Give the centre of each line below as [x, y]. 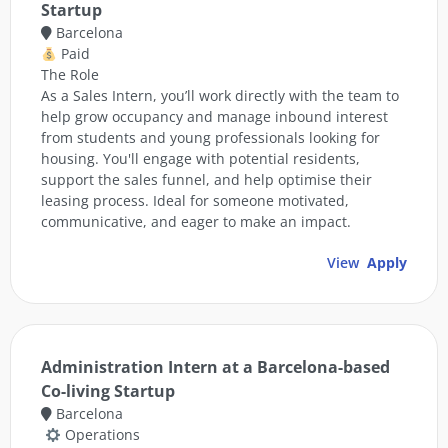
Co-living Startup [108, 391]
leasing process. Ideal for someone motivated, [195, 201]
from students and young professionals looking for [210, 138]
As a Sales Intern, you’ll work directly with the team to [220, 96]
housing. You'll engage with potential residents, [200, 159]
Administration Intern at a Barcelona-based [215, 367]
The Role [70, 75]
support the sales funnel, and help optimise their [206, 180]
